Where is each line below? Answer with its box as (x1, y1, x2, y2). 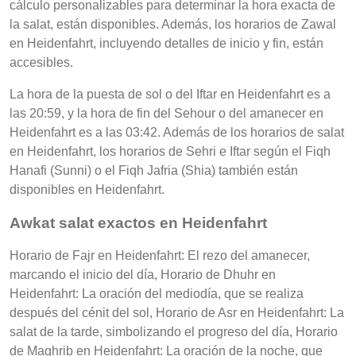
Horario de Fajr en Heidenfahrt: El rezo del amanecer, (10, 249, 310, 263)
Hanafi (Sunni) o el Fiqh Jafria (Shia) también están (10, 163, 298, 177)
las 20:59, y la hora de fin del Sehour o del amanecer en (10, 106, 323, 120)
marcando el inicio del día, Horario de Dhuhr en (10, 268, 276, 282)
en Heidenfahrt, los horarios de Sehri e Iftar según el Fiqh (10, 144, 331, 158)
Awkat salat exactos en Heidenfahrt (10, 214, 267, 231)
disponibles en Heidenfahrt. (10, 182, 164, 196)
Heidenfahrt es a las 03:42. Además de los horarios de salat (10, 125, 344, 139)
